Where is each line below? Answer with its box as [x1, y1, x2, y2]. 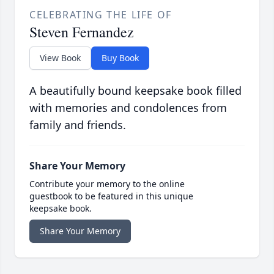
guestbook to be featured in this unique [29, 190, 193, 202]
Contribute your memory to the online [29, 178, 185, 190]
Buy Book [102, 52, 139, 64]
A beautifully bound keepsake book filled [29, 83, 242, 98]
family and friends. [29, 117, 126, 133]
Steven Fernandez [29, 22, 134, 42]
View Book [40, 52, 81, 64]
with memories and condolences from [29, 100, 227, 116]
